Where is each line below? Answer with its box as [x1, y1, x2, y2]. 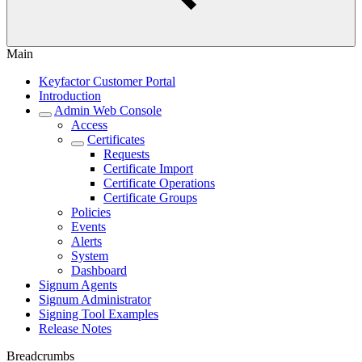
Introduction [39, 89, 101, 103]
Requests [103, 147, 149, 161]
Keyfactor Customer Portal [39, 74, 175, 88]
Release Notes [39, 322, 112, 335]
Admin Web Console [54, 103, 162, 117]
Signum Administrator [39, 293, 151, 306]
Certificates [87, 133, 145, 146]
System [71, 249, 108, 263]
